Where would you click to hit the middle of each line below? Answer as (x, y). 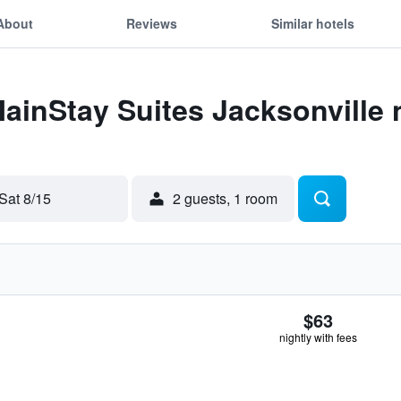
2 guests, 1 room (225, 198)
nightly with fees (318, 337)
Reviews (152, 23)
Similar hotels (312, 23)
